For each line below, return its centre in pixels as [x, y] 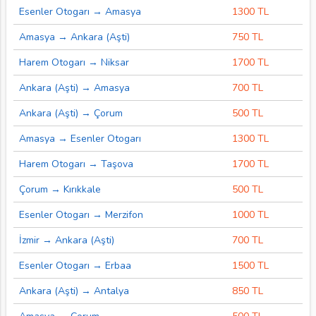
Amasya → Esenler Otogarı [80, 138]
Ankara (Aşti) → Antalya [74, 291]
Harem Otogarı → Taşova [76, 164]
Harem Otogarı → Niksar [74, 62]
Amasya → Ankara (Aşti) [74, 37]
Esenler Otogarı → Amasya [80, 11]
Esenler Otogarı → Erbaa [75, 265]
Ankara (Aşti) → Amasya [74, 87]
